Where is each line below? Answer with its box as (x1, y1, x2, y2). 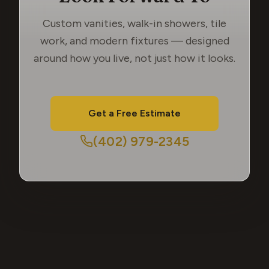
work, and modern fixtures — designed (40, 34, 229, 47)
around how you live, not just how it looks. (34, 51, 235, 65)
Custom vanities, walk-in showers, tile (43, 16, 226, 30)
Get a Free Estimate (88, 107, 181, 119)
